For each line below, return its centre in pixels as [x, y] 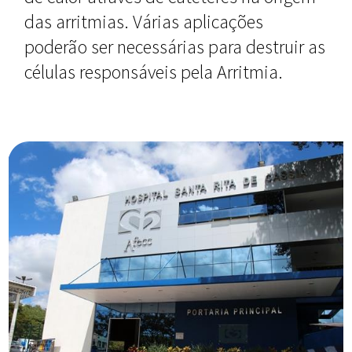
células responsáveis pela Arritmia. [154, 72]
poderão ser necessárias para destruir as [175, 47]
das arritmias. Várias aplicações [144, 22]
